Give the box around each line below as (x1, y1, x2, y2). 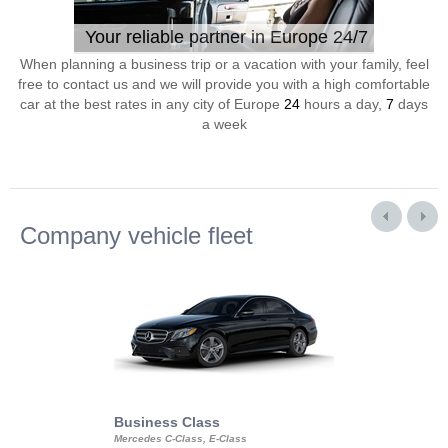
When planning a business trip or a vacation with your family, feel (19, 56, 429, 72)
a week (201, 116, 247, 132)
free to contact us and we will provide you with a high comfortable (18, 76, 430, 92)
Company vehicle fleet (20, 222, 253, 249)
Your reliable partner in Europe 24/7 (84, 27, 368, 47)
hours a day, (300, 96, 386, 112)
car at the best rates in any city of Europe (20, 96, 284, 112)
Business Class (114, 414, 220, 430)
